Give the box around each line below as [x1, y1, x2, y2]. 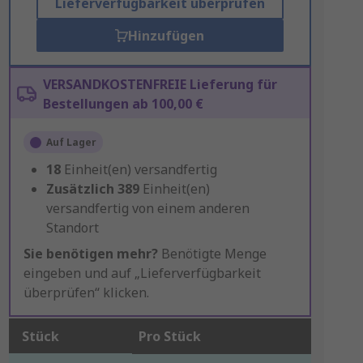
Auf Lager [45, 135, 96, 149]
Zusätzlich [45, 180, 114, 198]
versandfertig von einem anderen [45, 199, 250, 217]
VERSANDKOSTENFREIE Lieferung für [42, 75, 277, 93]
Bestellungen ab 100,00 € [42, 95, 203, 113]
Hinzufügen [128, 27, 205, 45]
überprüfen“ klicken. [23, 284, 149, 301]
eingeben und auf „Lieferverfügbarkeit [23, 264, 261, 282]
